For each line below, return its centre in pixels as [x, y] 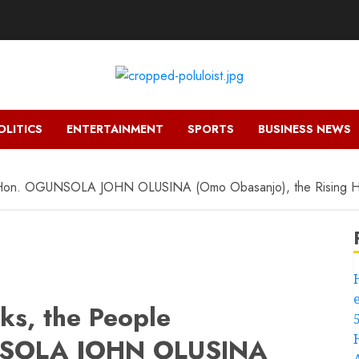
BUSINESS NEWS [305, 129]
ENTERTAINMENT [115, 129]
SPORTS [211, 129]
